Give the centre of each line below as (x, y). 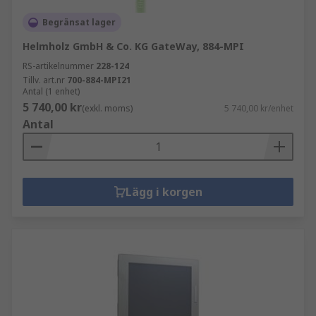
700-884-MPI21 (99, 80)
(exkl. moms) (107, 108)
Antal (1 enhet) (51, 91)
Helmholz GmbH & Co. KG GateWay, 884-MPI (133, 46)
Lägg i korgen (164, 192)
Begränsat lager (79, 22)
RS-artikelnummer (58, 66)
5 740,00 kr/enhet (259, 108)
